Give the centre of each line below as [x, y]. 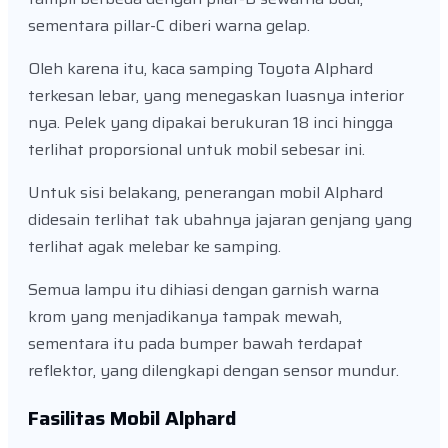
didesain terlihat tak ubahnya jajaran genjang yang [220, 219]
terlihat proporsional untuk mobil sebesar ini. [196, 149]
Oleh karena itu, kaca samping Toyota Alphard [200, 68]
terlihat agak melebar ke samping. [154, 246]
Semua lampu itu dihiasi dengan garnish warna [203, 289]
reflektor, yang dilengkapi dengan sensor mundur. [213, 370]
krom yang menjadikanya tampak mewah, [185, 316]
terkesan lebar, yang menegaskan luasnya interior [216, 95]
